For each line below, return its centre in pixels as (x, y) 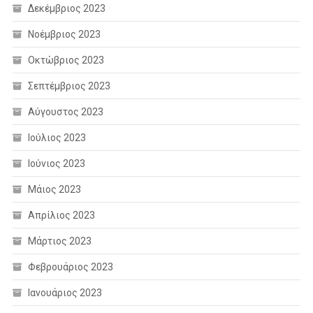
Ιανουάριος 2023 (65, 292)
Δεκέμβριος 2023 (66, 8)
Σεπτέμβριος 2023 (69, 86)
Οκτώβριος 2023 (66, 60)
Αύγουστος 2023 (65, 111)
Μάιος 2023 (54, 189)
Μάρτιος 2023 (59, 241)
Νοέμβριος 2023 (64, 34)
